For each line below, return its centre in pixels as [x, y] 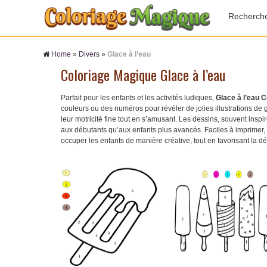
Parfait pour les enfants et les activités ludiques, [138, 98]
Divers [89, 54]
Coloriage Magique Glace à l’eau [143, 74]
